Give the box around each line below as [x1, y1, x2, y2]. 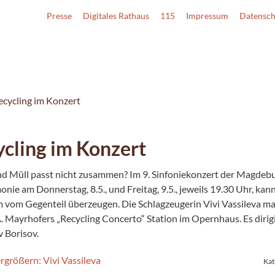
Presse [47, 10, 72, 21]
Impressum [186, 10, 228, 21]
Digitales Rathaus [83, 10, 149, 21]
